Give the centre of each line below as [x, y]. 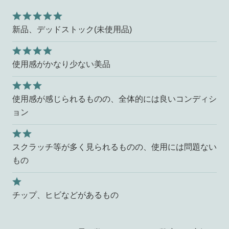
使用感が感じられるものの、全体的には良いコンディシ [114, 99]
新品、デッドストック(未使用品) [72, 30]
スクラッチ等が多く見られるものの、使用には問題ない [114, 147]
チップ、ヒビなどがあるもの [65, 195]
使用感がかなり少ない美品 [61, 64]
